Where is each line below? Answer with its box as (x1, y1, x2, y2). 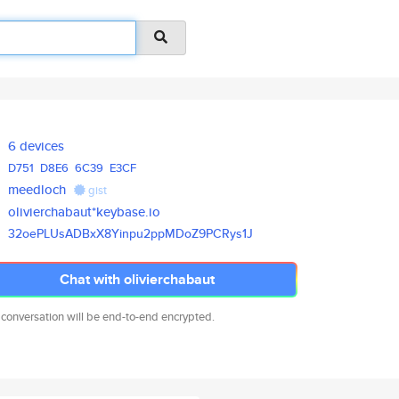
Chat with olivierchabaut (60, 269, 215, 289)
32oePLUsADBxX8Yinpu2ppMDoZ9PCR (8, 224, 231, 242)
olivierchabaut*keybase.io (8, 202, 161, 221)
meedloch (8, 180, 67, 199)
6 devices (8, 136, 65, 155)
